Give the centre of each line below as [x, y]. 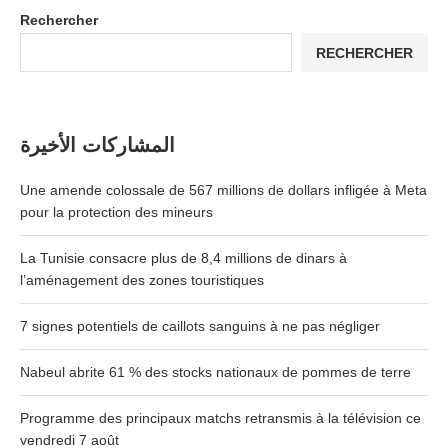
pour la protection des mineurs [116, 212]
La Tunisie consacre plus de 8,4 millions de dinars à [183, 258]
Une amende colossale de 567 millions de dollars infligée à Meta [223, 190]
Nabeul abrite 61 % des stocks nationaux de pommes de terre [215, 372]
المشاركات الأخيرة [97, 145]
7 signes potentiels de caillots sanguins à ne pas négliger [200, 326]
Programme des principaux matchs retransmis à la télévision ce [220, 418]
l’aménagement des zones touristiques [142, 280]
